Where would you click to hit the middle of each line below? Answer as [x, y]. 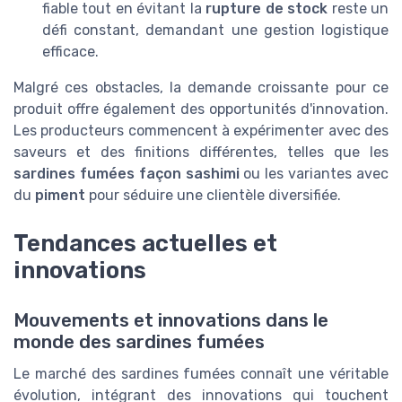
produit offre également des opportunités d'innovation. [201, 109]
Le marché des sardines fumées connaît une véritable [201, 374]
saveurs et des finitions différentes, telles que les [201, 153]
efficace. [70, 52]
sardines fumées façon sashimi [127, 174]
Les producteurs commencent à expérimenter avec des [201, 131]
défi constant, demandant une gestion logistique [215, 31]
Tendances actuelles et [145, 244]
